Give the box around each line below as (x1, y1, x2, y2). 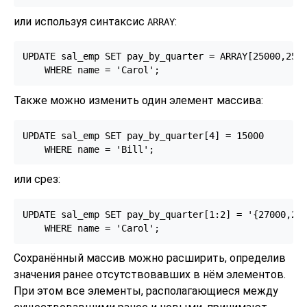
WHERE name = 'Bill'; (22, 143, 154, 155)
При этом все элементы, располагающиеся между (14, 284, 278, 298)
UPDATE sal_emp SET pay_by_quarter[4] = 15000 (22, 130, 264, 141)
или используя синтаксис (14, 14, 147, 28)
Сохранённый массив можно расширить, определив (14, 251, 286, 265)
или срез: (14, 172, 60, 186)
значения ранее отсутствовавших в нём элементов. (14, 268, 286, 282)
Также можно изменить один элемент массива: (14, 93, 263, 107)
